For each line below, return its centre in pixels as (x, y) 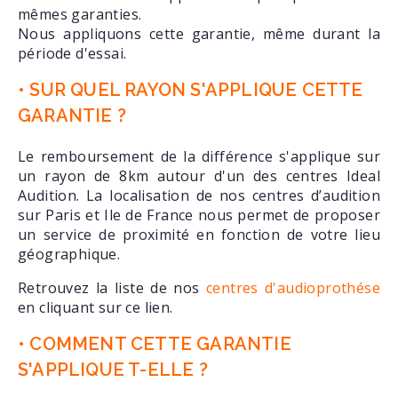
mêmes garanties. (80, 15)
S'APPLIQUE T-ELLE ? (113, 370)
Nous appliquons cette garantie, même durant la (199, 34)
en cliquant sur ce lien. (96, 308)
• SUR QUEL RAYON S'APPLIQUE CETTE (191, 90)
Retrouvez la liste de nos (112, 288)
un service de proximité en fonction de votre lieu (199, 235)
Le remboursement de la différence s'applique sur (199, 157)
